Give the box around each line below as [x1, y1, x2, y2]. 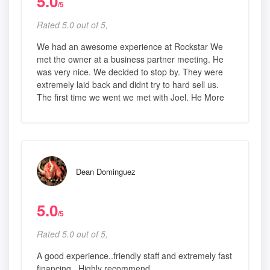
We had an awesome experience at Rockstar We [37, 40, 223, 53]
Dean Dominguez [76, 166, 136, 178]
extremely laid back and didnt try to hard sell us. [37, 78, 219, 91]
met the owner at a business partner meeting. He [37, 53, 224, 66]
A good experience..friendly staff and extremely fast [37, 250, 232, 262]
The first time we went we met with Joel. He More [37, 91, 224, 104]
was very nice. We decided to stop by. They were [37, 66, 223, 78]
